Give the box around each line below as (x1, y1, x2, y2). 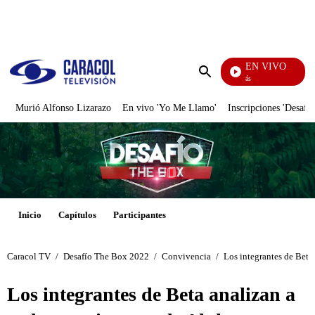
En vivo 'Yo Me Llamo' (122, 103, 217, 113)
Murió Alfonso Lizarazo (15, 103, 111, 113)
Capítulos (58, 210, 96, 221)
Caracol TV (7, 251, 51, 262)
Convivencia (162, 251, 211, 262)
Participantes (113, 210, 166, 221)
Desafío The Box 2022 (63, 251, 149, 262)
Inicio (18, 210, 41, 221)
